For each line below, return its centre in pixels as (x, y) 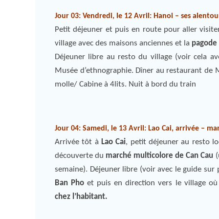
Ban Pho (70, 183)
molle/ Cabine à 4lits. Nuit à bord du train (125, 84)
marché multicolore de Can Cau (160, 156)
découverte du (80, 156)
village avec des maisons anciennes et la (122, 43)
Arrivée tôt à (78, 142)
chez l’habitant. (81, 197)
